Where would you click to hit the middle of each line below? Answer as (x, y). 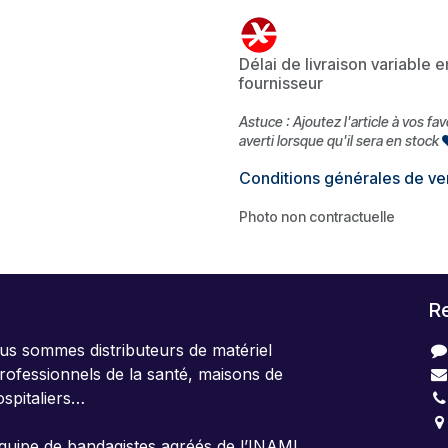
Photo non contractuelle (317, 216)
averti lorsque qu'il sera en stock (340, 140)
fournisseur (281, 83)
